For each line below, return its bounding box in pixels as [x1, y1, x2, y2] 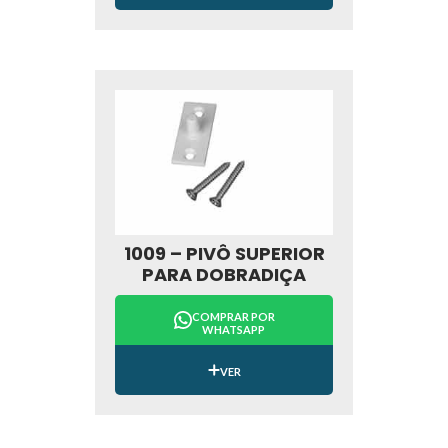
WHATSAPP [201, 323, 265, 337]
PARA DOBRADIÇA [142, 262, 306, 288]
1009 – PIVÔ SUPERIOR [123, 241, 325, 267]
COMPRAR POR [191, 310, 275, 324]
